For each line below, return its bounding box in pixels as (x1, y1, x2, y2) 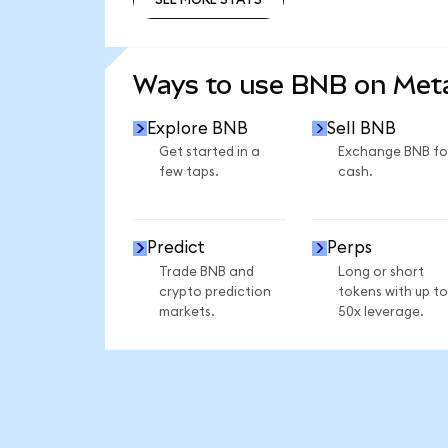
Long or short (337, 264, 424, 279)
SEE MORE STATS (154, 35, 262, 50)
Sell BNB (326, 119, 396, 137)
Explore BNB (147, 119, 249, 137)
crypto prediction (158, 284, 271, 299)
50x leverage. (337, 304, 424, 319)
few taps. (158, 165, 219, 180)
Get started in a (158, 145, 260, 160)
